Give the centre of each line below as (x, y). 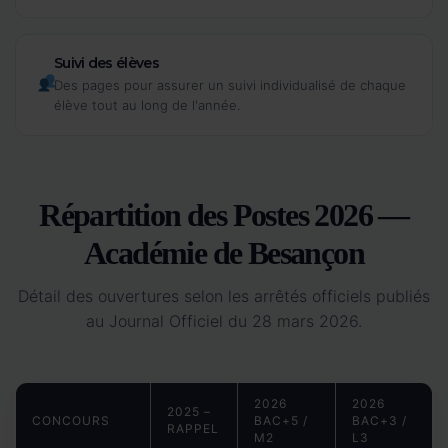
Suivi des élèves (106, 62)
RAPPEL (193, 428)
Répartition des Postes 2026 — (224, 214)
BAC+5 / (281, 420)
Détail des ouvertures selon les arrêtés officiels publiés (224, 295)
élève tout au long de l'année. (147, 104)
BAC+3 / (379, 420)
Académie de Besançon (224, 252)
